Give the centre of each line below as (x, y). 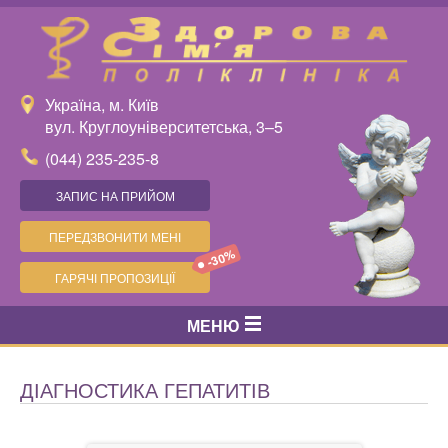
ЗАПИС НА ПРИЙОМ (115, 195)
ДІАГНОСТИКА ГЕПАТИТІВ (145, 390)
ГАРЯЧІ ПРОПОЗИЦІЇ (115, 277)
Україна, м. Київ (102, 104)
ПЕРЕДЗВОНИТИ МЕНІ (115, 236)
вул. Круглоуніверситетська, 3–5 (164, 126)
